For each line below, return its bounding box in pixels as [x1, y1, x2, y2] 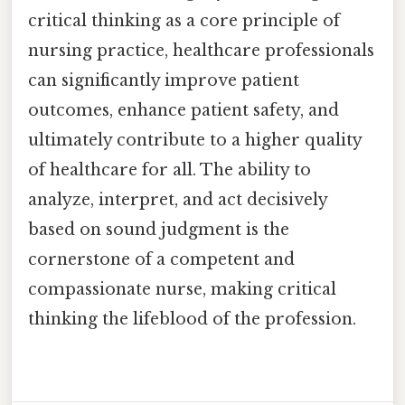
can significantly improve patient [28, 70, 299, 90]
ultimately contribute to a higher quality [28, 129, 362, 150]
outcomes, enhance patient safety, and [28, 99, 339, 120]
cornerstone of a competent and [28, 249, 295, 269]
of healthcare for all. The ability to [28, 159, 311, 180]
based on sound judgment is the [28, 219, 289, 240]
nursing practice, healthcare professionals [28, 40, 374, 61]
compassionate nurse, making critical [28, 278, 336, 299]
